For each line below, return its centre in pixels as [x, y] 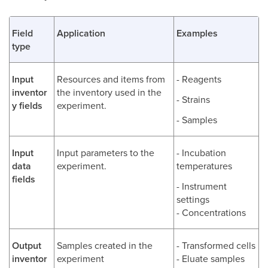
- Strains [193, 99]
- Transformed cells [216, 245]
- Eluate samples [211, 258]
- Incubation [201, 152]
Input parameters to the [106, 152]
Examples [197, 33]
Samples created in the [105, 245]
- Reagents [199, 79]
